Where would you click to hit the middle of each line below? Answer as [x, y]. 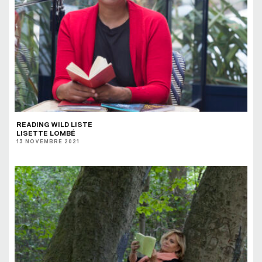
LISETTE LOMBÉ [46, 134]
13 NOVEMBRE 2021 [48, 142]
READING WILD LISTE [54, 125]
